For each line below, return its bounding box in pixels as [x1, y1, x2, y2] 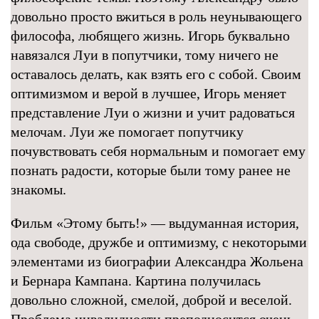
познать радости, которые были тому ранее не [11, 162, 291, 178]
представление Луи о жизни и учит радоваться [11, 105, 295, 120]
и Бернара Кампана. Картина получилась [11, 273, 261, 288]
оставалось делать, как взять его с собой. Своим [11, 66, 301, 82]
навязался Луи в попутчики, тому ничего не [11, 47, 278, 63]
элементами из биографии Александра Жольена [11, 253, 303, 269]
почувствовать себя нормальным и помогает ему [11, 143, 305, 159]
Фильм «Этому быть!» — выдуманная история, [11, 215, 299, 231]
